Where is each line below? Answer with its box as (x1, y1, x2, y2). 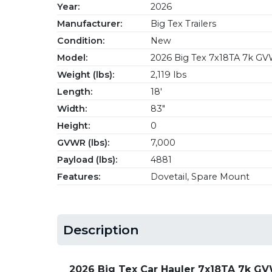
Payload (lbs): (57, 154, 117, 165)
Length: (57, 86, 92, 97)
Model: (57, 52, 87, 63)
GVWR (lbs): (57, 137, 109, 148)
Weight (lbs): (57, 69, 114, 80)
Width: (57, 103, 87, 114)
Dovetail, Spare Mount (148, 171, 250, 182)
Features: (57, 171, 100, 182)
